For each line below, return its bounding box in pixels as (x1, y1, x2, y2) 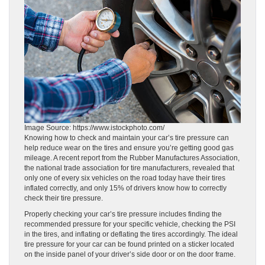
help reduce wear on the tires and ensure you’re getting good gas (24, 143, 234, 152)
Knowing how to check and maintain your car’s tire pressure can (24, 133, 229, 142)
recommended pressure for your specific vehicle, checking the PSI (24, 219, 235, 228)
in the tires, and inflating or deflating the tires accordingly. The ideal (24, 230, 238, 238)
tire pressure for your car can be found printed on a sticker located (24, 240, 234, 248)
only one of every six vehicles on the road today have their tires (24, 173, 225, 182)
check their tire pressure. (24, 193, 103, 202)
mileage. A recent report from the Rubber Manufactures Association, (24, 153, 240, 162)
